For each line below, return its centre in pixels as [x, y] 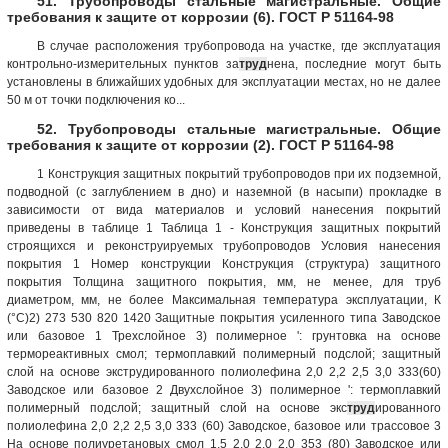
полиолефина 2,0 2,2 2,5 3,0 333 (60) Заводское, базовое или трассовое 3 [224, 425]
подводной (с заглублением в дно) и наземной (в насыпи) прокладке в [224, 191]
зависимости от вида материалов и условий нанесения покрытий [224, 209]
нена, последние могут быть [354, 63]
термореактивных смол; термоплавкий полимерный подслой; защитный [224, 353]
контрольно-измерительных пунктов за [123, 63]
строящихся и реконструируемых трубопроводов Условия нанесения [224, 245]
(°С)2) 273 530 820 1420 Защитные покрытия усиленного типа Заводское [224, 317]
